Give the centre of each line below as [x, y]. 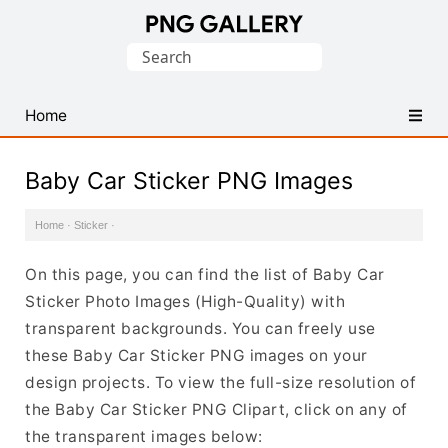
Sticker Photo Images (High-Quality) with [185, 301]
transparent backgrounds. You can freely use [200, 328]
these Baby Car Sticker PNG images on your [196, 355]
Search [151, 55]
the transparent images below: [144, 436]
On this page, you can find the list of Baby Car [205, 274]
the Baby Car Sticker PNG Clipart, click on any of [216, 409]
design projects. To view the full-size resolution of [220, 382]
